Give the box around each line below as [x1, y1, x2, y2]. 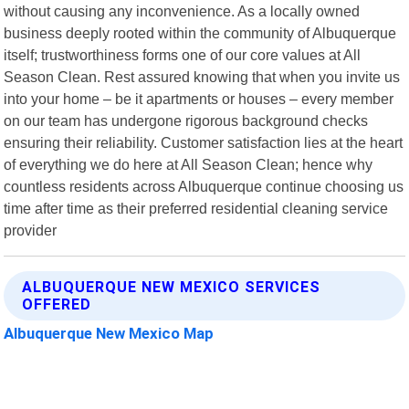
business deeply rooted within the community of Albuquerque [4, 24, 397, 41]
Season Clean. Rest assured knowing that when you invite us [4, 68, 401, 85]
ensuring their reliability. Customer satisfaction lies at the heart [4, 133, 404, 151]
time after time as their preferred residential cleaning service [4, 199, 389, 216]
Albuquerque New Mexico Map [4, 323, 215, 342]
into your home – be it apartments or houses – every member [4, 89, 394, 107]
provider [4, 221, 58, 238]
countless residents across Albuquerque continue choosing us [4, 177, 404, 194]
